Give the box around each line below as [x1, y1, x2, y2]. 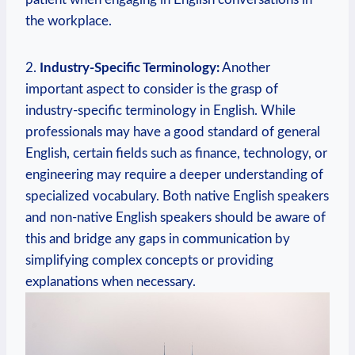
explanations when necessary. [25, 275, 196, 289]
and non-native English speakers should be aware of [25, 211, 326, 225]
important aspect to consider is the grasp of [25, 82, 278, 97]
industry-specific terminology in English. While [25, 104, 296, 118]
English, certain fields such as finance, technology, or [25, 147, 327, 161]
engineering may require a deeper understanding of [25, 168, 323, 182]
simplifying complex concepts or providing [25, 254, 273, 268]
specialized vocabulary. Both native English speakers [25, 189, 329, 204]
